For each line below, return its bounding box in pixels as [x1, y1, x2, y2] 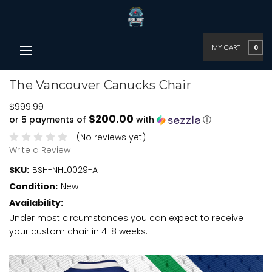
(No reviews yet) [76, 131, 146, 143]
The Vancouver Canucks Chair [9, 78, 191, 93]
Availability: [9, 196, 63, 209]
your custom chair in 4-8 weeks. [9, 225, 148, 237]
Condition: [9, 180, 58, 192]
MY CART [212, 42, 240, 52]
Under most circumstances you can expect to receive [9, 211, 243, 224]
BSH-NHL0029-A [32, 163, 98, 176]
